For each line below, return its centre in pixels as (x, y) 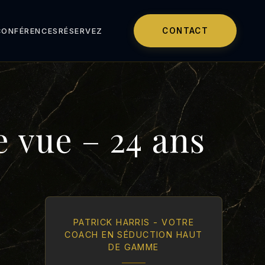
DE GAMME (134, 247)
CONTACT (185, 31)
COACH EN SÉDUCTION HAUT (134, 235)
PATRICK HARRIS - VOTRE (134, 222)
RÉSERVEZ (80, 31)
